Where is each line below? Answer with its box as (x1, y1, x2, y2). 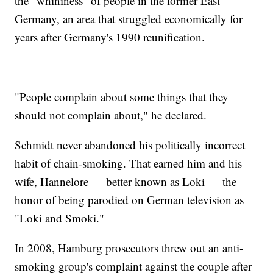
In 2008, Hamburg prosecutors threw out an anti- (15, 240, 244, 256)
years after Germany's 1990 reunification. (15, 29, 205, 45)
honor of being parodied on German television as (15, 192, 244, 208)
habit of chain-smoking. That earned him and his (15, 155, 243, 171)
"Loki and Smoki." (15, 210, 105, 226)
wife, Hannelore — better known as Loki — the (15, 174, 237, 190)
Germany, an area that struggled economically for (15, 11, 243, 27)
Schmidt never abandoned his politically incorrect (15, 137, 246, 153)
